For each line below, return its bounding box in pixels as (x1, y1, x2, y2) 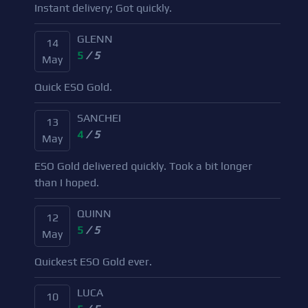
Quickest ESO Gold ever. (34, 255, 152, 268)
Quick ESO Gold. (34, 80, 112, 93)
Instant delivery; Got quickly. (34, 1, 172, 14)
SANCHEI (77, 111, 121, 124)
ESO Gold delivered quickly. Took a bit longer (34, 159, 252, 173)
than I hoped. (34, 176, 99, 189)
